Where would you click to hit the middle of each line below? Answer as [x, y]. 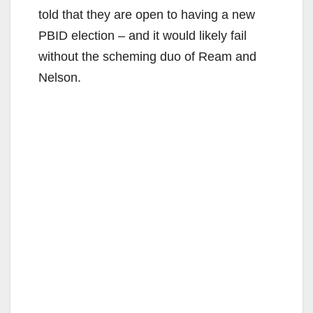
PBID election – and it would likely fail [143, 35]
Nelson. [60, 77]
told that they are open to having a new [147, 14]
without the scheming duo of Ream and [147, 56]
